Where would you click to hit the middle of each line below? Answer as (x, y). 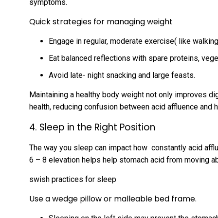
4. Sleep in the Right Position (92, 127)
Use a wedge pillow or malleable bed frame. (113, 199)
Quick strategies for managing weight (101, 22)
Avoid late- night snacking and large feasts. (122, 75)
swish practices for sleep (73, 179)
